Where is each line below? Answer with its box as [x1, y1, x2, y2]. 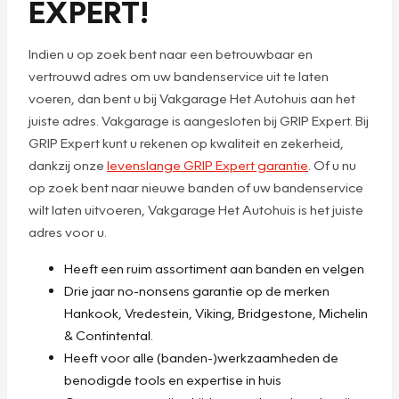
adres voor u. [28, 223, 107, 240]
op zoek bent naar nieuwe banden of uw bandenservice [28, 178, 363, 195]
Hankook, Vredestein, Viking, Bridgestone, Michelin [64, 304, 368, 321]
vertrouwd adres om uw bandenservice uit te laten [28, 67, 329, 84]
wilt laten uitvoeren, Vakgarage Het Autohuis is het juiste [28, 200, 363, 217]
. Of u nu [308, 156, 356, 173]
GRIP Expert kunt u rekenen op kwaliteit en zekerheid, [28, 134, 344, 151]
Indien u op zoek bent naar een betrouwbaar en [28, 45, 313, 61]
